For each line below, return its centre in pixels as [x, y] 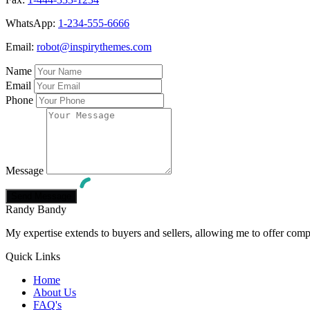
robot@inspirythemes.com [94, 47]
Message [25, 171]
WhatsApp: [32, 24]
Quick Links [33, 257]
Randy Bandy [36, 210]
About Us [55, 293]
